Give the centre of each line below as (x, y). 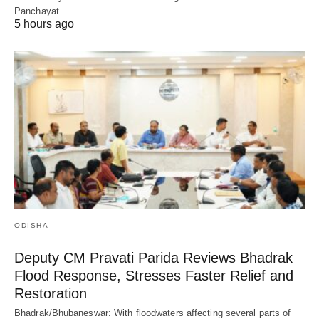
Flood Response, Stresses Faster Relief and (154, 275)
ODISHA (31, 225)
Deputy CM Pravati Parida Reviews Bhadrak (153, 257)
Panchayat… (41, 11)
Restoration (51, 293)
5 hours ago (44, 23)
